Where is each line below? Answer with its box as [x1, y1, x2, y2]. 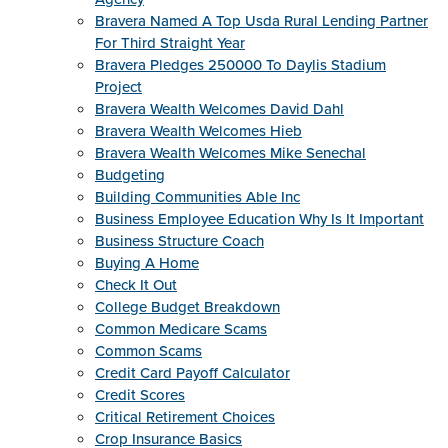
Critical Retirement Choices [95, 406, 275, 428]
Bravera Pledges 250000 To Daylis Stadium [95, 54, 386, 76]
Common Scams [95, 340, 202, 362]
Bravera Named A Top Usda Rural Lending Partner [95, 10, 428, 32]
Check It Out [95, 274, 177, 296]
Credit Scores [95, 384, 185, 406]
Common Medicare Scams [95, 318, 267, 340]
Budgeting [95, 164, 165, 186]
